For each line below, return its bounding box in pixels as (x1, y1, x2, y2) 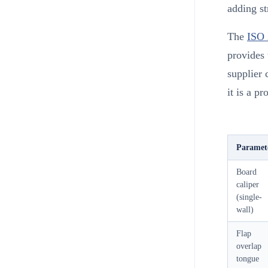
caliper (236, 180, 259, 190)
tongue (236, 254, 259, 264)
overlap (236, 242, 261, 251)
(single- (236, 193, 262, 202)
